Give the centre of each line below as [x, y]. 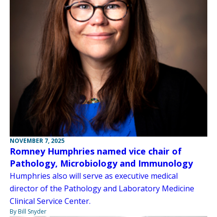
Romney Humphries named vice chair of [96, 151]
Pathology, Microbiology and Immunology [101, 163]
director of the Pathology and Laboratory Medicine [102, 188]
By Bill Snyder [28, 211]
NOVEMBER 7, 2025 [37, 140]
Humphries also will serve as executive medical [94, 176]
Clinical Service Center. [50, 201]
